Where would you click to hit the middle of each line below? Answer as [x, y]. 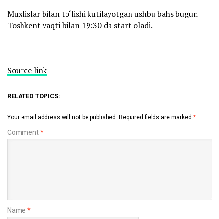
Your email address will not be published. [62, 117]
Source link [27, 70]
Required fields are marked [156, 117]
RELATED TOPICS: [34, 96]
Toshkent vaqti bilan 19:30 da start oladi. [80, 25]
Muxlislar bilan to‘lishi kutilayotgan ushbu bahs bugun [103, 13]
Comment [24, 132]
